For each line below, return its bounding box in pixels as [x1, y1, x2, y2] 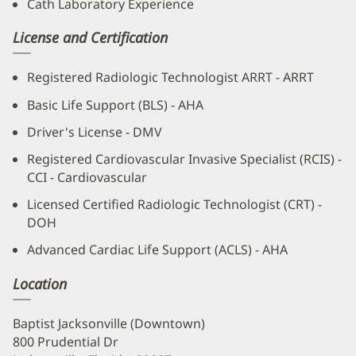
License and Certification [13, 28, 168, 48]
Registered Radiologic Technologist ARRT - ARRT [27, 68, 314, 87]
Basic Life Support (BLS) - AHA [27, 95, 203, 114]
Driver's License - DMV [27, 122, 162, 141]
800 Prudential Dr [13, 332, 118, 350]
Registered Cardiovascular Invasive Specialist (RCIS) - [27, 149, 342, 168]
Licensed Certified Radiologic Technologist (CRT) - [27, 195, 322, 214]
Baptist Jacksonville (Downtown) [13, 314, 205, 332]
